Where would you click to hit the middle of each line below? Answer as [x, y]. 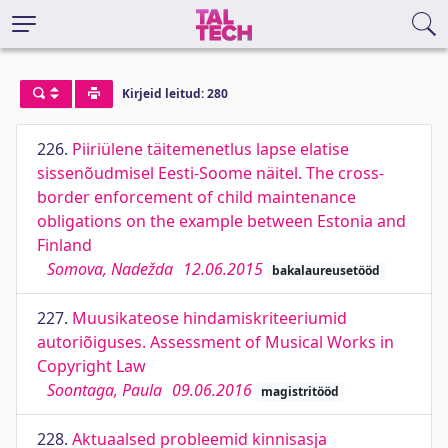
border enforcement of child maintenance [196, 197]
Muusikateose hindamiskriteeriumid [209, 318]
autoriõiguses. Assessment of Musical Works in [215, 342]
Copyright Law [91, 366]
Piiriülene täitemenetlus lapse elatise [210, 149]
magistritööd [299, 391]
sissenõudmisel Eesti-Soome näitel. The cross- [210, 173]
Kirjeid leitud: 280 [174, 94]
